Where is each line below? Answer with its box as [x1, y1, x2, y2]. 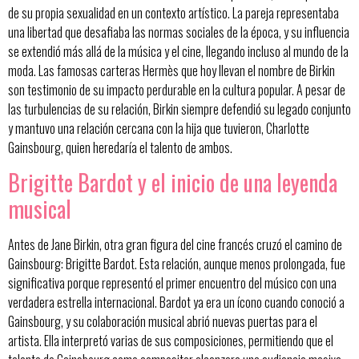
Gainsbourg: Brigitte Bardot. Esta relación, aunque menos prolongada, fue [8, 253, 345, 273]
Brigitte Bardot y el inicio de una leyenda [8, 165, 337, 199]
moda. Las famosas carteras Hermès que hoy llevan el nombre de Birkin [8, 61, 335, 81]
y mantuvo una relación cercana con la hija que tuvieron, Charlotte [8, 119, 309, 139]
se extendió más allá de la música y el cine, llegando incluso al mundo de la [8, 42, 349, 62]
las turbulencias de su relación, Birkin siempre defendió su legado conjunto [8, 99, 351, 119]
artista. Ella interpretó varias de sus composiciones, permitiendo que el [8, 330, 333, 350]
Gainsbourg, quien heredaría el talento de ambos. [8, 138, 232, 158]
